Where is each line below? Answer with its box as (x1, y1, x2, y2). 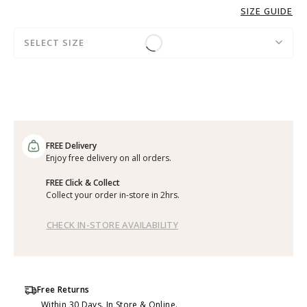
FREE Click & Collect (45, 176, 120, 188)
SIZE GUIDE (241, 4, 293, 17)
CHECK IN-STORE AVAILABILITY (46, 218, 179, 231)
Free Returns (37, 283, 90, 295)
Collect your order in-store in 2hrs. (45, 188, 180, 201)
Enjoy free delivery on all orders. (45, 151, 171, 164)
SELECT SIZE (24, 36, 84, 49)
